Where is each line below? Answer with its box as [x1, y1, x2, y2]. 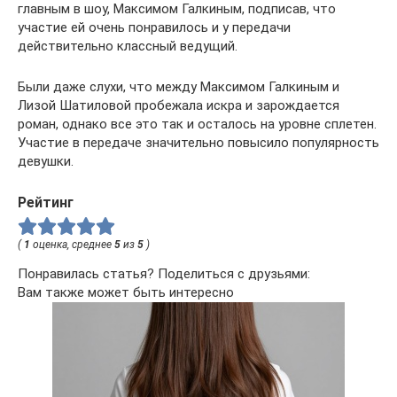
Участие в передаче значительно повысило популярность [18, 135, 379, 152]
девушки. [18, 153, 74, 170]
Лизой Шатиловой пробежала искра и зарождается [18, 97, 339, 114]
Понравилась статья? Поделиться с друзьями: [18, 266, 310, 283]
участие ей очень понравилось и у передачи [18, 19, 291, 36]
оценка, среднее [30, 238, 114, 252]
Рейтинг [18, 194, 74, 212]
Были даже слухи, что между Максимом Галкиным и [18, 79, 339, 96]
